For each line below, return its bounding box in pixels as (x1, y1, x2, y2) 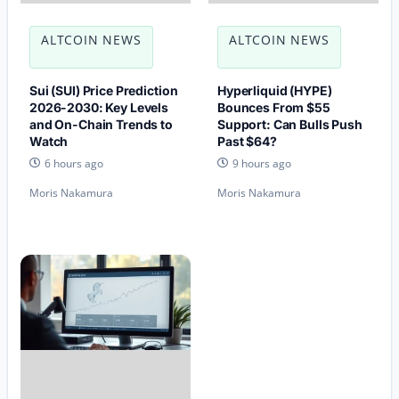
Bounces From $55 (217, 100, 330, 116)
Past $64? (217, 134, 277, 150)
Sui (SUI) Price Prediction (29, 83, 178, 99)
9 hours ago (232, 155, 291, 171)
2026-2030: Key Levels (29, 100, 169, 116)
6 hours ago (45, 155, 103, 171)
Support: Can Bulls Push (217, 117, 362, 133)
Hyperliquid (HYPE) (217, 83, 332, 99)
